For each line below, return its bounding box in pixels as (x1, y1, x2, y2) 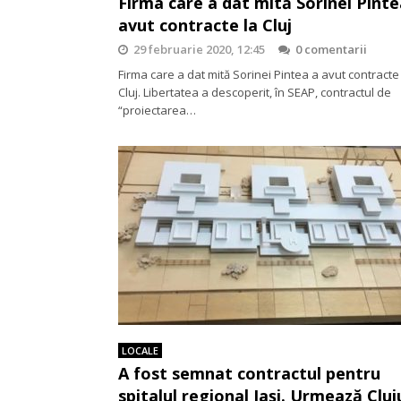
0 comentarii (295, 41, 367, 57)
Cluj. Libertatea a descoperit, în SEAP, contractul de (118, 84, 391, 100)
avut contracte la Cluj (118, 14, 292, 36)
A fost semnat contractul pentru (118, 363, 380, 384)
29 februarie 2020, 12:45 (133, 41, 265, 57)
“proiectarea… (118, 102, 196, 118)
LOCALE (122, 344, 158, 357)
